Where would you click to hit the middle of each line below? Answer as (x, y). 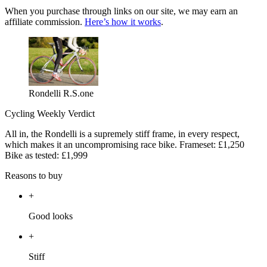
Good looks (51, 216)
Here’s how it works (123, 22)
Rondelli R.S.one (61, 94)
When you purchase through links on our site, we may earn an (121, 11)
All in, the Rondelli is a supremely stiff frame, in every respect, (122, 134)
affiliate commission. (45, 22)
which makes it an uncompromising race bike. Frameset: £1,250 (125, 145)
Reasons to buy (34, 176)
